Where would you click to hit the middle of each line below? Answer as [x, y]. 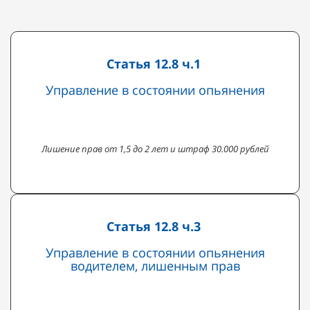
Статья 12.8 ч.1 [153, 63]
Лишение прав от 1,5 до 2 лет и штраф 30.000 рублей [155, 148]
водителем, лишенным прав [155, 265]
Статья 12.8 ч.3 [153, 226]
